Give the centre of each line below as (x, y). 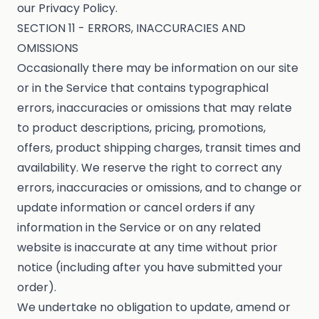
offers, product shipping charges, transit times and (159, 148)
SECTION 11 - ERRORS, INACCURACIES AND (131, 28)
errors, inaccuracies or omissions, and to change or (159, 188)
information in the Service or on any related (139, 228)
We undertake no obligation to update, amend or (154, 308)
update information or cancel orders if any (136, 208)
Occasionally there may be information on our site (158, 68)
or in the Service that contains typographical (143, 88)
